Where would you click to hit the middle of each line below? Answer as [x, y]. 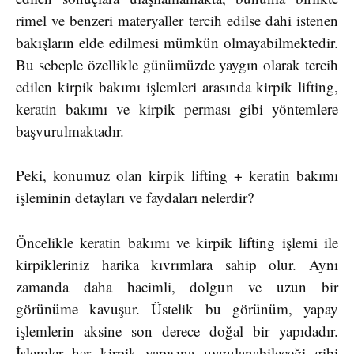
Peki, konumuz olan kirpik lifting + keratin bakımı [177, 175]
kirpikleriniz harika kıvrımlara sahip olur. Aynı [177, 264]
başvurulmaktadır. [72, 130]
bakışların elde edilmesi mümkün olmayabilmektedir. [177, 42]
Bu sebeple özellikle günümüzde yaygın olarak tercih [177, 64]
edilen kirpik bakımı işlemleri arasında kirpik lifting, [177, 86]
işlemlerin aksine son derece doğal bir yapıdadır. [177, 330]
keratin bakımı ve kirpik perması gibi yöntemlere [177, 108]
